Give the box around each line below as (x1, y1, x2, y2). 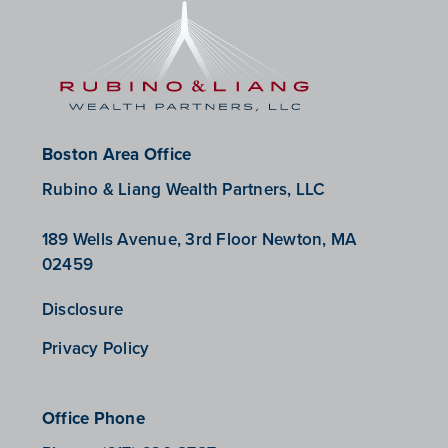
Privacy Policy (41, 336, 150, 361)
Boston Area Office (41, 142, 192, 167)
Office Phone (41, 405, 145, 430)
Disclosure (41, 297, 124, 322)
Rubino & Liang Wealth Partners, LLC (41, 177, 326, 202)
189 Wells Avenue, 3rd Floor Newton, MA (41, 227, 357, 252)
